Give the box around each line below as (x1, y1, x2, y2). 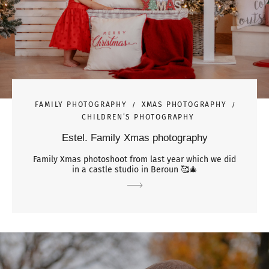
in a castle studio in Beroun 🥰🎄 (71, 164, 198, 175)
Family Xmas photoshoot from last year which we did (33, 154, 236, 165)
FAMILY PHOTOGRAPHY (35, 100, 127, 109)
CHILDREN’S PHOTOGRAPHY (82, 112, 195, 121)
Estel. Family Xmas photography (61, 131, 208, 144)
